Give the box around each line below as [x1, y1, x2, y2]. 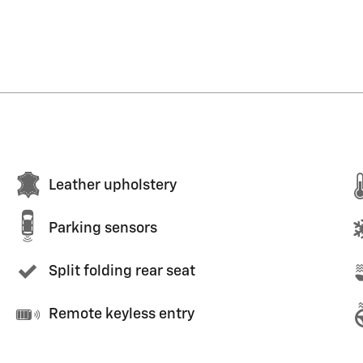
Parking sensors [49, 221, 157, 236]
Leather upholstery [49, 178, 177, 193]
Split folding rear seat [49, 264, 195, 279]
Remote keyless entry [49, 307, 194, 322]
